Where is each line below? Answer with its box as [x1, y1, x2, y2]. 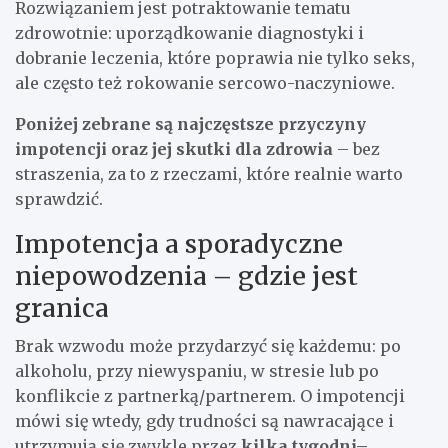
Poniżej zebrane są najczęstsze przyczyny [15, 114, 366, 135]
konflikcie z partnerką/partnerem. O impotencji [15, 386, 405, 407]
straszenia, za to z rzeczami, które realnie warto [15, 164, 403, 185]
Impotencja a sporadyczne [15, 228, 343, 261]
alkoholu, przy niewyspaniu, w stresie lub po [15, 361, 379, 382]
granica [15, 292, 109, 325]
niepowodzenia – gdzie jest [15, 260, 358, 293]
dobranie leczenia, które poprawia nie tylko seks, [15, 48, 415, 69]
